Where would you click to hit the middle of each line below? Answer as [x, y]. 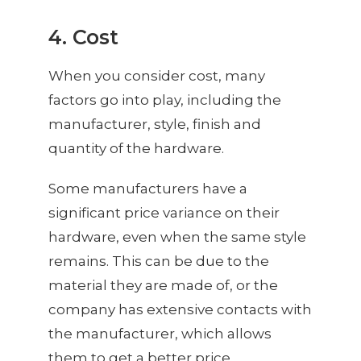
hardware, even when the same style [177, 237]
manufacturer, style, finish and [155, 124]
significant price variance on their [164, 213]
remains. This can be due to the [159, 261]
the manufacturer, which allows [160, 334]
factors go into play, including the [165, 100]
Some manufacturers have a [148, 189]
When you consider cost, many [157, 76]
